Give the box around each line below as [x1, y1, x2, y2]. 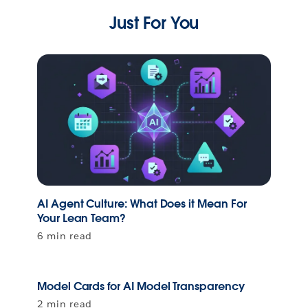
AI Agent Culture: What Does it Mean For [37, 196, 247, 211]
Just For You [109, 12, 199, 34]
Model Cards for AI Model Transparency [37, 278, 245, 294]
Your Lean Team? [37, 210, 126, 225]
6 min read [37, 229, 92, 242]
